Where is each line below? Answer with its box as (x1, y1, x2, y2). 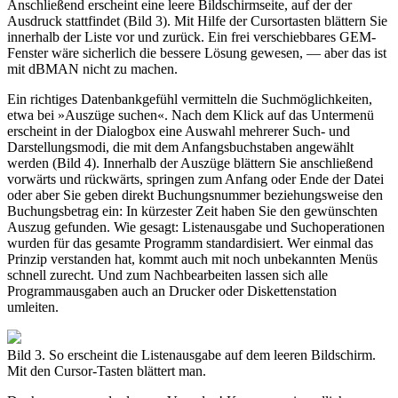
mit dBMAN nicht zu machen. (7, 61, 178, 77)
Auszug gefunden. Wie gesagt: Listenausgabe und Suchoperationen (7, 219, 385, 235)
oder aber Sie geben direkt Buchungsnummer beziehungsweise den (7, 187, 383, 203)
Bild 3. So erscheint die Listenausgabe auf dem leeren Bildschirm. (7, 347, 376, 363)
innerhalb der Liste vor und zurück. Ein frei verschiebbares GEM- (7, 29, 376, 45)
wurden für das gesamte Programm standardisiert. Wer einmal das (7, 235, 373, 251)
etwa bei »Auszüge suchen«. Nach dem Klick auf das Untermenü (7, 107, 374, 123)
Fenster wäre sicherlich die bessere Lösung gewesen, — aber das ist (7, 45, 386, 61)
